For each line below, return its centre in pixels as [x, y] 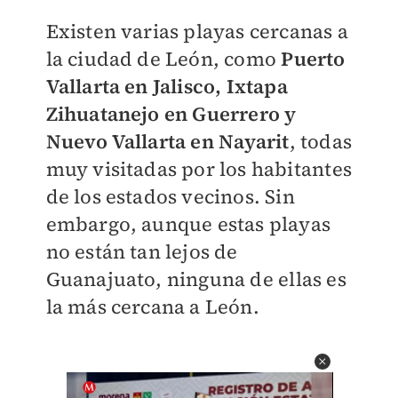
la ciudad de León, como [163, 59]
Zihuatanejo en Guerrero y [171, 114]
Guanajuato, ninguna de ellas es [196, 279]
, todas [320, 141]
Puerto [313, 59]
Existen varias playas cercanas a [197, 31]
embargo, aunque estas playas [188, 224]
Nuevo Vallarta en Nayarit [167, 141]
